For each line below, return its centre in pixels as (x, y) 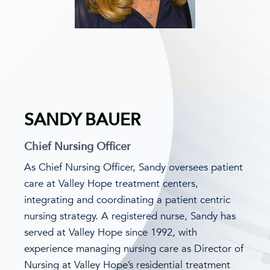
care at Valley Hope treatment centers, (111, 184)
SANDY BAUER (82, 120)
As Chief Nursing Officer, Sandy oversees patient (133, 168)
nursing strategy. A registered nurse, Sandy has (130, 216)
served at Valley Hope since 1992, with (111, 233)
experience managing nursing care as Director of (134, 249)
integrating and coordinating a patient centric (127, 200)
